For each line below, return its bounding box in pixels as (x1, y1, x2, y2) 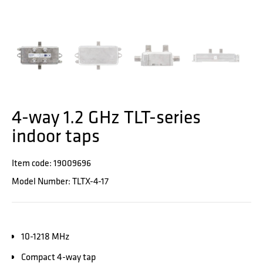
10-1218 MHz (21, 230, 69, 244)
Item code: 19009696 (12, 156, 91, 170)
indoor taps (12, 122, 100, 149)
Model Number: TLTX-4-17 (12, 174, 109, 188)
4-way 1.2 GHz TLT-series (12, 103, 201, 130)
